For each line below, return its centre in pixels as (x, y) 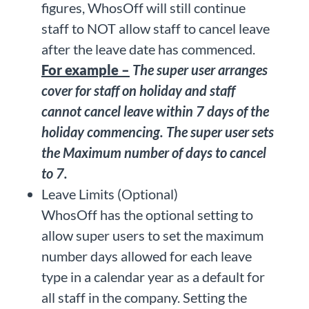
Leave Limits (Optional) (110, 194)
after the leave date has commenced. (148, 49)
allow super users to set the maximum (152, 236)
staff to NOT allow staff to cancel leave (156, 29)
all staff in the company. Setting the (144, 298)
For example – (86, 70)
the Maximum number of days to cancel (154, 153)
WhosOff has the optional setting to (147, 215)
